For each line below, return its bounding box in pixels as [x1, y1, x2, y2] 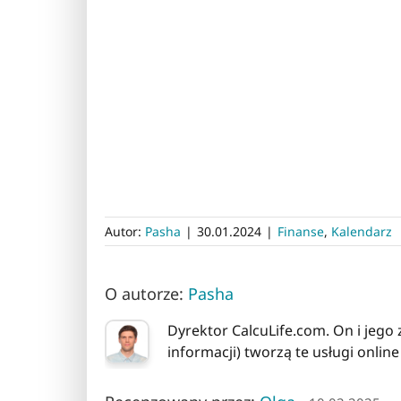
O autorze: [105, 283, 188, 305]
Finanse [277, 223, 324, 241]
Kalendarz [331, 223, 392, 241]
